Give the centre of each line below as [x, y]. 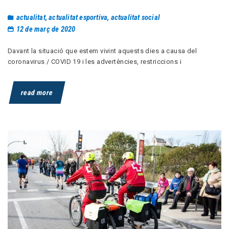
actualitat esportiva [78, 17]
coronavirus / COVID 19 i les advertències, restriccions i [95, 61]
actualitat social [135, 17]
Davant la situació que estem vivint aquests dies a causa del [102, 51]
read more [37, 92]
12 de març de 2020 [46, 29]
